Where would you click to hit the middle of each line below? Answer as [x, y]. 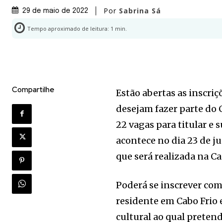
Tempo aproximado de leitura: [69, 28]
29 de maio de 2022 [55, 11]
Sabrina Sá [140, 10]
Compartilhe [33, 89]
